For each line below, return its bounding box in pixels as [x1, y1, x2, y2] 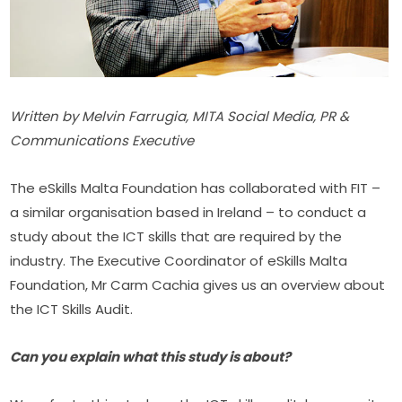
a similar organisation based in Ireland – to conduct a [10, 203, 367, 223]
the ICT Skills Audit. [10, 300, 134, 319]
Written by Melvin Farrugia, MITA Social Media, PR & [10, 107, 350, 127]
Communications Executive [10, 131, 195, 151]
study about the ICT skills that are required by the [10, 227, 343, 247]
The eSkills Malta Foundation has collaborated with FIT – [10, 179, 381, 198]
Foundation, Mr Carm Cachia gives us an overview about [10, 275, 386, 295]
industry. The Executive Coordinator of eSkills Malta [10, 251, 348, 271]
